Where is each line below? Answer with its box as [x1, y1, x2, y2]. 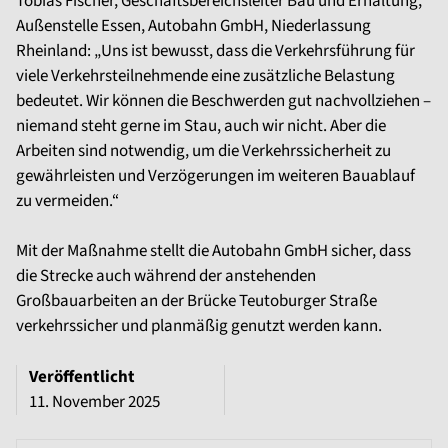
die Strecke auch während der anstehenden [16, 264, 316, 288]
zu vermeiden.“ [16, 189, 122, 213]
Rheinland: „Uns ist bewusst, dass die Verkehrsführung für [16, 39, 415, 63]
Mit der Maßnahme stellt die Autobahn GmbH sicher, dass [16, 239, 411, 263]
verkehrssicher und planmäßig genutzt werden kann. [16, 314, 382, 338]
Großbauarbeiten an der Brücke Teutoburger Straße [16, 289, 377, 313]
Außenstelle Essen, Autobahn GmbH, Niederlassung [16, 14, 371, 38]
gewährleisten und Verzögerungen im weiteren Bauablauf [16, 164, 415, 188]
